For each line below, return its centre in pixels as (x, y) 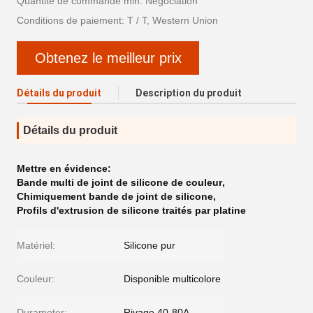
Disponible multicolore (172, 279)
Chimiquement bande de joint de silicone (115, 196)
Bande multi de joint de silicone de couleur (119, 182)
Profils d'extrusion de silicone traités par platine (131, 210)
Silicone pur (150, 245)
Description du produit (189, 93)
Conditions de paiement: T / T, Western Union (117, 20)
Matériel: (36, 245)
